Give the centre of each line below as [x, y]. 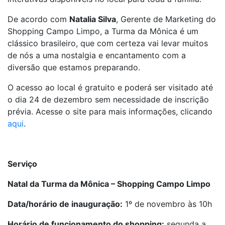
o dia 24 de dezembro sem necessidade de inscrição [108, 99]
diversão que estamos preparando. [74, 67]
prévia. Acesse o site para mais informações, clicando [110, 111]
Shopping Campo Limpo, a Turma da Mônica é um [103, 31]
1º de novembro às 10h [167, 204]
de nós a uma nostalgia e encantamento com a [97, 55]
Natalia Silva [93, 19]
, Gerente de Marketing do [166, 19]
